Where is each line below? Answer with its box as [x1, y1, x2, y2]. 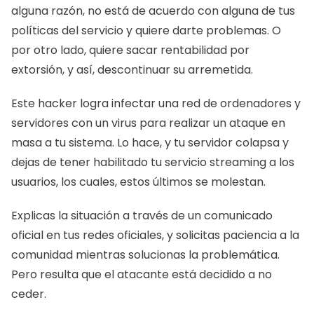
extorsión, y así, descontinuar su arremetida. [11, 62, 256, 78]
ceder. [11, 286, 49, 302]
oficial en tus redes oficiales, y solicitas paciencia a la [11, 227, 299, 243]
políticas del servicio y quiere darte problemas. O [11, 22, 281, 39]
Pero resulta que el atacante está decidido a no [11, 266, 272, 282]
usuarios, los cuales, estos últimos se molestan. [11, 174, 268, 190]
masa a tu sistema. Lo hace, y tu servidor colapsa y [11, 135, 289, 151]
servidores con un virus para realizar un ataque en [11, 115, 285, 131]
